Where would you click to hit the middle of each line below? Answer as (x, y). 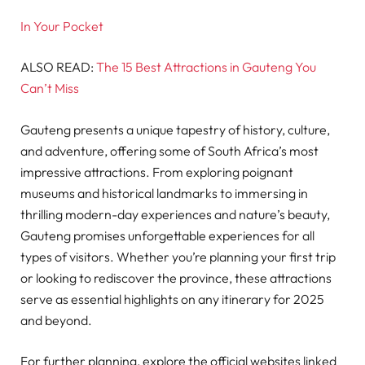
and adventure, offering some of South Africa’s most (169, 150)
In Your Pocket (63, 26)
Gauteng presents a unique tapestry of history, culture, (175, 129)
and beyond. (56, 320)
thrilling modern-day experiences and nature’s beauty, (175, 214)
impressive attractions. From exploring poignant (157, 172)
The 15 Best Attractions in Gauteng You (206, 67)
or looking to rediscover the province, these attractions (176, 277)
